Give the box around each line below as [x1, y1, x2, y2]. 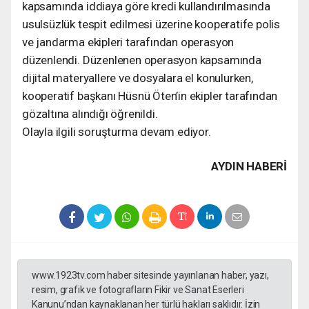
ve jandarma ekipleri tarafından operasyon [22, 34, 235, 49]
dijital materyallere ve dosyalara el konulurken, [22, 70, 253, 85]
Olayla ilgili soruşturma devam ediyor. [22, 124, 211, 139]
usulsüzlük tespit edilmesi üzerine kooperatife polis [22, 17, 281, 31]
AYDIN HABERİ [211, 159, 287, 173]
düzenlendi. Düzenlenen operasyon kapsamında [22, 52, 261, 67]
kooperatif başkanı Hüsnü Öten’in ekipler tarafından [22, 88, 278, 103]
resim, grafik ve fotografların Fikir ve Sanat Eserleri [32, 283, 244, 295]
